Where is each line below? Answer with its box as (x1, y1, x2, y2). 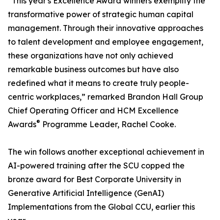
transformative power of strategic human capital (8, 9, 193, 20)
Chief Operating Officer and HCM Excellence (8, 106, 179, 116)
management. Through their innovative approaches (8, 23, 203, 33)
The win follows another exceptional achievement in (8, 147, 204, 157)
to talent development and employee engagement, (8, 37, 203, 47)
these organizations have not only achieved (8, 51, 173, 61)
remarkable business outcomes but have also (8, 64, 179, 75)
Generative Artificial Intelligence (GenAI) (8, 188, 164, 198)
